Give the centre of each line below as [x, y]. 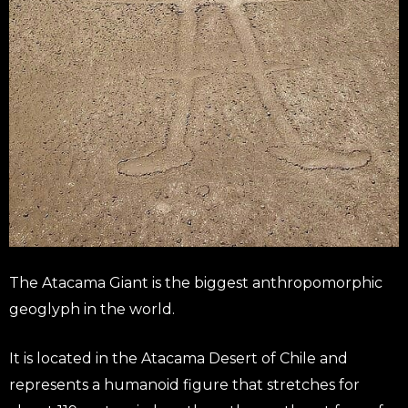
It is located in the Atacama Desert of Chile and [178, 358]
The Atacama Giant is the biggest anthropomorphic [196, 282]
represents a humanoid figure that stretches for [184, 384]
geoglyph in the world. [92, 309]
